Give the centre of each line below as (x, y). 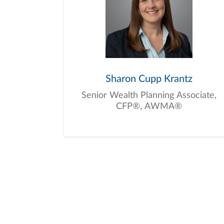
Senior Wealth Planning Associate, (149, 95)
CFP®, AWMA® (149, 106)
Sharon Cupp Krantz (149, 79)
